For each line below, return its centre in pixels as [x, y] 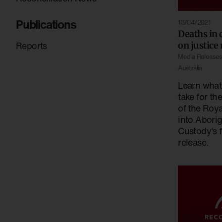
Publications [46, 24]
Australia [190, 68]
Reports [31, 45]
